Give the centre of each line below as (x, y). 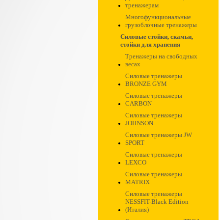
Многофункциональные (158, 17)
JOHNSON (139, 123)
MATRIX (137, 182)
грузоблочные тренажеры (161, 25)
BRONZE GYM (146, 84)
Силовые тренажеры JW (159, 135)
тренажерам (142, 5)
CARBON (138, 103)
